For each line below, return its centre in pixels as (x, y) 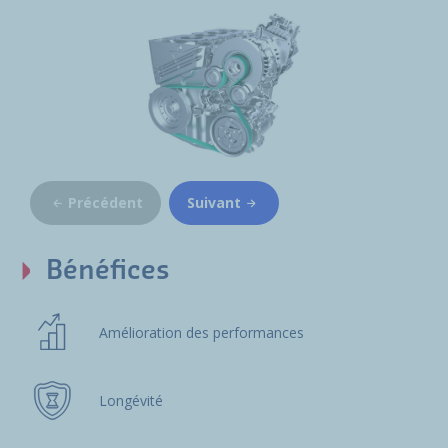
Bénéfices (108, 270)
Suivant (214, 202)
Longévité (130, 400)
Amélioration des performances (201, 332)
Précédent (105, 202)
